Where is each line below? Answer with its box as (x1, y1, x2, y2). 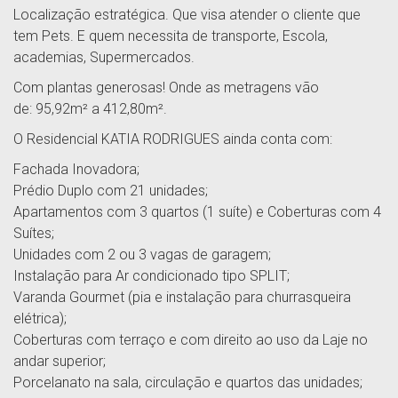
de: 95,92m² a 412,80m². (13, 100, 167, 117)
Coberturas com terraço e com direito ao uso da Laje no (13, 331, 368, 348)
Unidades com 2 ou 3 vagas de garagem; (13, 246, 271, 263)
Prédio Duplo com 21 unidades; (13, 182, 208, 199)
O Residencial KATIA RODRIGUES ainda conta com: (13, 131, 332, 147)
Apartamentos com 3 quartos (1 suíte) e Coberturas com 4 (13, 203, 381, 220)
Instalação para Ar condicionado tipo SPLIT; (13, 267, 290, 284)
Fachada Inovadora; (13, 161, 139, 178)
